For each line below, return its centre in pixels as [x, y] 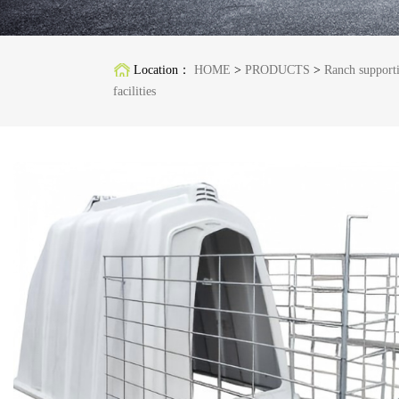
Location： [163, 70]
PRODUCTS [277, 70]
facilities [134, 91]
